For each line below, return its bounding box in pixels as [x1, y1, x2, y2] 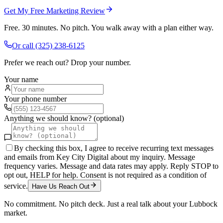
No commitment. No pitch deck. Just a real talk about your [4, 200, 189, 209]
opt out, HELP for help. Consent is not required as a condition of [4, 171, 207, 180]
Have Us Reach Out [32, 183, 90, 191]
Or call [12, 41, 35, 50]
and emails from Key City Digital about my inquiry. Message [4, 153, 195, 162]
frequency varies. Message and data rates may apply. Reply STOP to [4, 162, 219, 171]
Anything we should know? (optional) [4, 114, 124, 123]
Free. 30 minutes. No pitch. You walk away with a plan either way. [4, 23, 214, 32]
